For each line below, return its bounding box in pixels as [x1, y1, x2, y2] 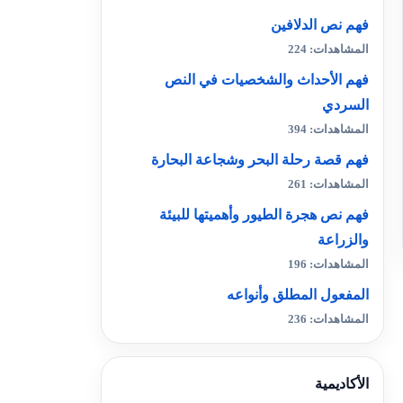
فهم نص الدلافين [271, 17, 369, 32]
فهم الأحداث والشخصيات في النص [165, 72, 369, 87]
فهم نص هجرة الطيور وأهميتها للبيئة [159, 207, 369, 222]
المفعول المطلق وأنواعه [227, 287, 369, 302]
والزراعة [318, 232, 369, 247]
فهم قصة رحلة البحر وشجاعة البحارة [151, 152, 369, 167]
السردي [322, 97, 369, 112]
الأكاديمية [315, 376, 369, 391]
